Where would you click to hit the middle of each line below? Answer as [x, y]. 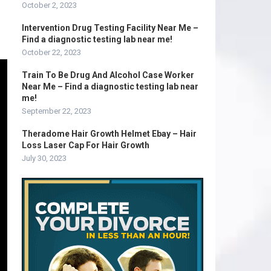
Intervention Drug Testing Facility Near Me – [110, 28]
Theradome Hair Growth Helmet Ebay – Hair [109, 134]
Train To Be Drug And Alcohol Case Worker [108, 75]
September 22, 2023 [57, 111]
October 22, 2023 [51, 52]
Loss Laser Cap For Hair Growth [86, 145]
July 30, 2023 [44, 158]
